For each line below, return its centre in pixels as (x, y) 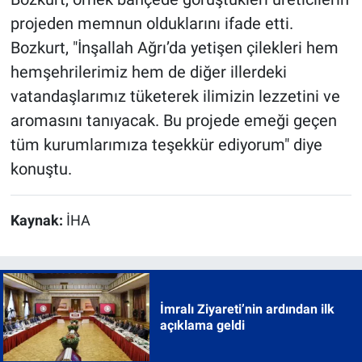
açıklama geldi (202, 325)
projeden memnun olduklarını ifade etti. (152, 24)
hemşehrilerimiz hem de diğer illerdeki (148, 72)
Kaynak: (38, 221)
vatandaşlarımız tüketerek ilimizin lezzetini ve (175, 97)
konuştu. (41, 169)
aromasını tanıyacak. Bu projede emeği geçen (173, 121)
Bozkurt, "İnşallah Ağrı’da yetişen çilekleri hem (174, 48)
